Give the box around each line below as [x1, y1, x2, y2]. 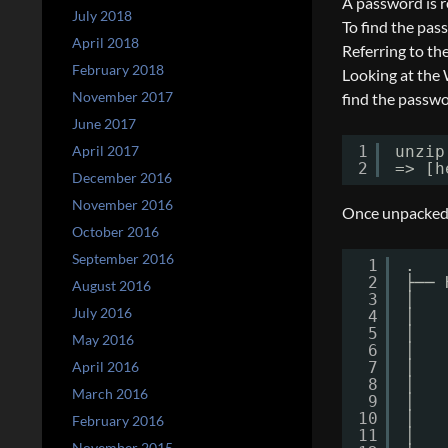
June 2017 [72, 115, 136, 132]
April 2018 [72, 34, 139, 51]
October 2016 [72, 223, 159, 240]
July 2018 [72, 7, 132, 24]
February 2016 [72, 412, 164, 429]
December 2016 [72, 169, 172, 186]
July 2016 [72, 304, 132, 321]
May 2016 [72, 331, 134, 348]
